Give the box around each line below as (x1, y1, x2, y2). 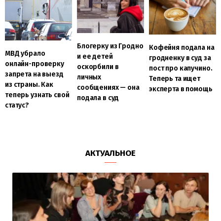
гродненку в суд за (148, 54, 211, 63)
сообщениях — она (76, 83, 140, 92)
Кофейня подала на (148, 43, 215, 52)
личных (76, 73, 102, 81)
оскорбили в (76, 62, 119, 71)
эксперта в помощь (148, 85, 214, 94)
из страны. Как (5, 80, 54, 89)
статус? (5, 101, 31, 110)
